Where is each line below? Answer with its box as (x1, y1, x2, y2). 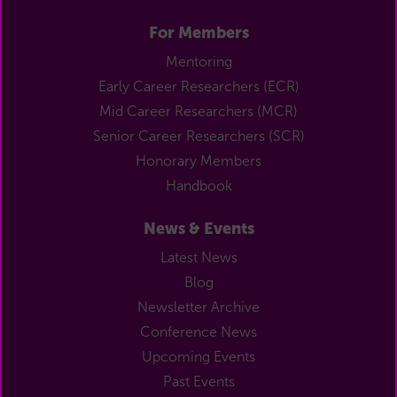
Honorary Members (136, 152, 261, 168)
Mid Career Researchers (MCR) (99, 103, 298, 119)
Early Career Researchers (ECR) (97, 78, 300, 94)
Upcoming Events (142, 348, 255, 364)
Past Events (162, 373, 235, 389)
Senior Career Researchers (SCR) (92, 128, 305, 144)
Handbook (165, 177, 232, 193)
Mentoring (165, 53, 232, 69)
